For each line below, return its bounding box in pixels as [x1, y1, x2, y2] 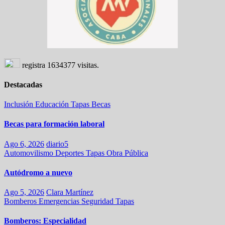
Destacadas [4, 80, 42, 89]
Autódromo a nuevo [4, 168, 72, 177]
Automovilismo [4, 148, 55, 157]
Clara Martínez [46, 188, 93, 197]
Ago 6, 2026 [4, 139, 44, 148]
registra [20, 60, 47, 69]
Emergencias [39, 197, 81, 206]
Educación [35, 100, 71, 109]
